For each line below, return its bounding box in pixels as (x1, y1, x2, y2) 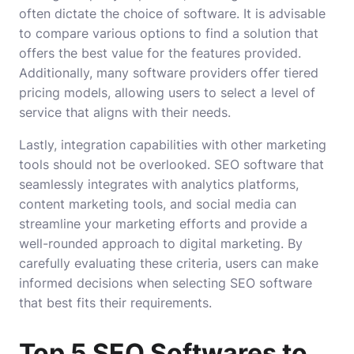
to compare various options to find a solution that (19, 25, 318, 42)
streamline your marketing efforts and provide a (19, 216, 307, 232)
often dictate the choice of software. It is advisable (19, 6, 326, 22)
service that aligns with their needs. (19, 104, 231, 121)
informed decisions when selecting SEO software (19, 275, 312, 292)
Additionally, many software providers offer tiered (19, 65, 318, 81)
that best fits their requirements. (19, 295, 212, 311)
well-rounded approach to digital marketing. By (19, 235, 303, 252)
